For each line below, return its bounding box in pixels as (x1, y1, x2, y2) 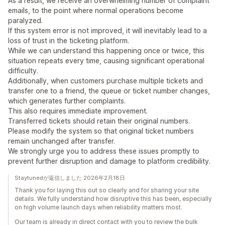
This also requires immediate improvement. (8, 106, 148, 115)
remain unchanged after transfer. (8, 137, 115, 145)
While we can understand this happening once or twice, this (8, 46, 204, 55)
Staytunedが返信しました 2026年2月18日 (15, 174, 125, 181)
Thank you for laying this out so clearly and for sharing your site (15, 186, 199, 194)
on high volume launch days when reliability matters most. (15, 203, 182, 211)
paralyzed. (8, 16, 43, 25)
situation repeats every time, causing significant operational (8, 56, 204, 65)
